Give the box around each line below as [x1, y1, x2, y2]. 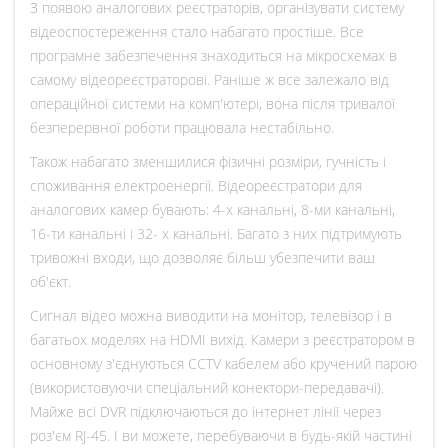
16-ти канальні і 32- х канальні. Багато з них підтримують [30, 224, 402, 244]
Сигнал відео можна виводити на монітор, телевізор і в [30, 306, 392, 326]
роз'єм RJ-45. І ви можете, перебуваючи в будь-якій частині [30, 426, 412, 446]
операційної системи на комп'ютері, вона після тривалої [30, 94, 395, 114]
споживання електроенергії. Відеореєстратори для [30, 176, 362, 196]
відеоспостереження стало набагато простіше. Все [30, 22, 364, 42]
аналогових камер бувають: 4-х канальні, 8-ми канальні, [30, 200, 395, 220]
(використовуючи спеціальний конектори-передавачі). [30, 378, 384, 398]
